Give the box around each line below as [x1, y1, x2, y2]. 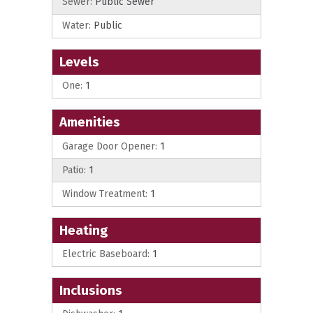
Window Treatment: [62, 187, 147, 200]
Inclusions [59, 282, 122, 298]
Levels [59, 53, 99, 70]
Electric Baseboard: [62, 248, 150, 261]
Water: [62, 20, 91, 32]
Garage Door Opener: [62, 140, 157, 152]
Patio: [62, 163, 86, 176]
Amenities [59, 113, 120, 130]
